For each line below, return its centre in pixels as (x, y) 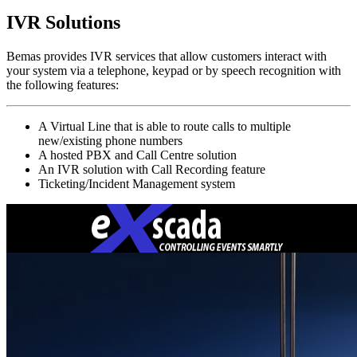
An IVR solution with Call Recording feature (152, 169)
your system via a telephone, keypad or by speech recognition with (174, 70)
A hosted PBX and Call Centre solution (137, 155)
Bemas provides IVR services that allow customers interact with (167, 56)
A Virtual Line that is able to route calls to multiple (165, 126)
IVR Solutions (63, 22)
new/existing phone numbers (110, 140)
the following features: (63, 84)
